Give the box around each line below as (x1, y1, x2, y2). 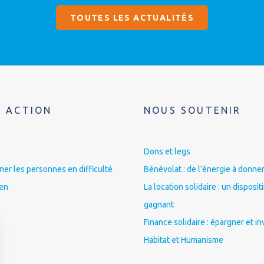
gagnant (144, 199, 174, 209)
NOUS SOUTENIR (144, 104, 242, 115)
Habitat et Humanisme (144, 235, 223, 245)
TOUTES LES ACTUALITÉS (70, 12, 194, 22)
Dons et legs (144, 146, 190, 156)
